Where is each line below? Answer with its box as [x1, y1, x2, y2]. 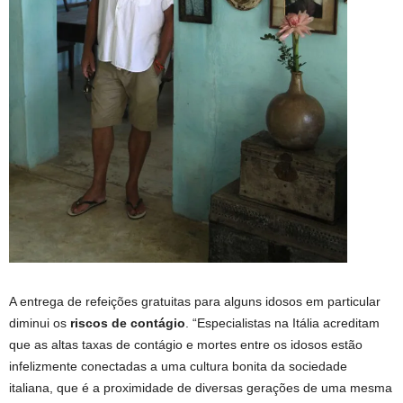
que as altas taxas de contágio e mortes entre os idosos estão [9, 336, 363, 352]
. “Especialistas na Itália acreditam [185, 315, 380, 330]
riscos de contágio [70, 315, 185, 330]
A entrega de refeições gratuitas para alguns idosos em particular [9, 293, 381, 309]
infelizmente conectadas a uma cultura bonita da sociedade [9, 358, 347, 373]
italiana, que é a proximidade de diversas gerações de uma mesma [9, 380, 392, 395]
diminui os [9, 315, 70, 330]
